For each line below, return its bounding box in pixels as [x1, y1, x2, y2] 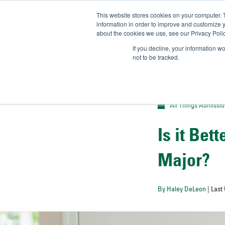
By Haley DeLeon [158, 186, 206, 193]
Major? [158, 153, 210, 171]
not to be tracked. [133, 53, 179, 61]
